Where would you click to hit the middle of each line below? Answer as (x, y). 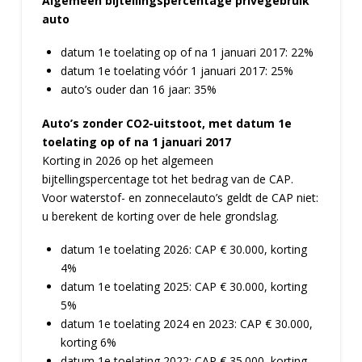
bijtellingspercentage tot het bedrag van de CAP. (167, 179)
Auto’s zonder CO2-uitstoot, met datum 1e (166, 123)
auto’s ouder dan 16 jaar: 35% (139, 90)
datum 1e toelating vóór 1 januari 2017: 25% (177, 71)
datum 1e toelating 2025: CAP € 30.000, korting (184, 286)
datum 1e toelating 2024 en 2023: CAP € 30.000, (187, 324)
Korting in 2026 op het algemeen (127, 160)
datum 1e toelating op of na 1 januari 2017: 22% (187, 53)
